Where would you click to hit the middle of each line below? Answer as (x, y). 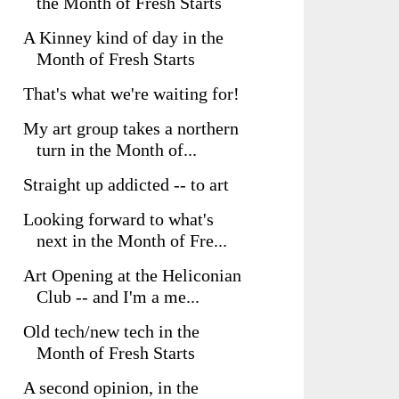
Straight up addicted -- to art (126, 184)
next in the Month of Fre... (132, 240)
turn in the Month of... (117, 150)
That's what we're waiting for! (131, 94)
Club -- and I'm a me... (118, 297)
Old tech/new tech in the (111, 331)
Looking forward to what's (118, 219)
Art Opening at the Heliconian (132, 275)
